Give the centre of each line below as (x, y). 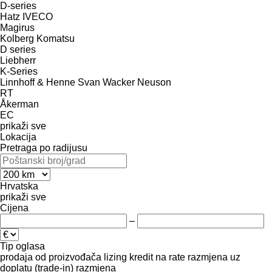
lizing (115, 257)
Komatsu (56, 38)
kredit (141, 257)
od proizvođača (68, 257)
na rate (170, 257)
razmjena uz (214, 257)
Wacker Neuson (137, 82)
